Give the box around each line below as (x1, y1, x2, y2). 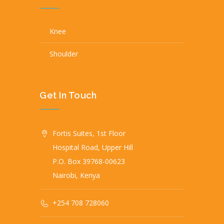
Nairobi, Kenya (52, 170, 100, 180)
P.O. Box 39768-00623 (52, 156, 125, 166)
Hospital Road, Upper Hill (52, 142, 133, 152)
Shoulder (49, 49, 78, 58)
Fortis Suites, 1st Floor (52, 128, 125, 138)
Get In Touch (39, 90, 96, 100)
